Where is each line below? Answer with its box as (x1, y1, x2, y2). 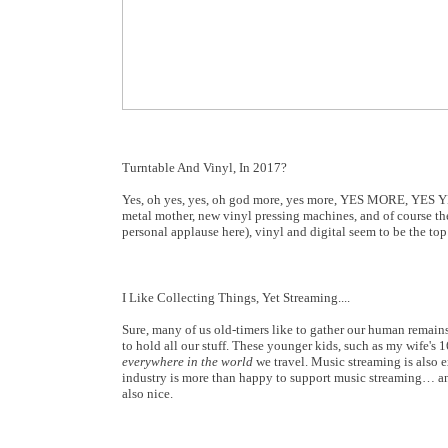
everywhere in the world (122, 354, 253, 369)
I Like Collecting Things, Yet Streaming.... (122, 290, 350, 305)
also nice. (122, 386, 173, 401)
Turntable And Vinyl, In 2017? (122, 160, 287, 175)
